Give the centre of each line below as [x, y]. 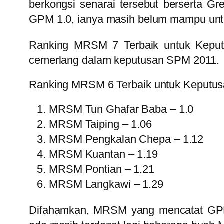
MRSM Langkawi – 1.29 [106, 184]
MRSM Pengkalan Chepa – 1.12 [126, 139]
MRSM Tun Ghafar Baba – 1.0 [121, 109]
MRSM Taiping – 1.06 [101, 124]
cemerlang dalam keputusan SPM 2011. [124, 60]
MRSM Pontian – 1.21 [102, 169]
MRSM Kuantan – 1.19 [104, 154]
